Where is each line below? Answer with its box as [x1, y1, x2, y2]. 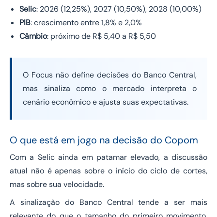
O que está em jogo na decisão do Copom [10, 134, 198, 147]
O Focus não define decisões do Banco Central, [23, 70, 197, 80]
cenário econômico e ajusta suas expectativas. [23, 97, 188, 108]
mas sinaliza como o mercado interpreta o [23, 83, 197, 94]
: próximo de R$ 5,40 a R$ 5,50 [47, 31, 156, 42]
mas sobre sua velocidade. [10, 179, 104, 190]
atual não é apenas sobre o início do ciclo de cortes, [10, 166, 207, 176]
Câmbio [19, 31, 47, 42]
